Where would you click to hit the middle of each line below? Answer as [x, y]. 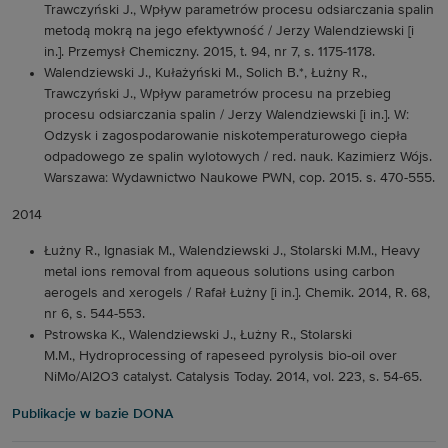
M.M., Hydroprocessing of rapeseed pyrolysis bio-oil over [220, 356]
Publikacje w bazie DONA [92, 414]
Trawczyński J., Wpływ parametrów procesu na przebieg [217, 94]
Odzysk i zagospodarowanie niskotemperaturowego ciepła [225, 136]
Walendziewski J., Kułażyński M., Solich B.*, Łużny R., [205, 73]
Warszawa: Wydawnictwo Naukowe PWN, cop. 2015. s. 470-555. [239, 178]
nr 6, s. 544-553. [94, 314]
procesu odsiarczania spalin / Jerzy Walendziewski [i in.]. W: [226, 115]
